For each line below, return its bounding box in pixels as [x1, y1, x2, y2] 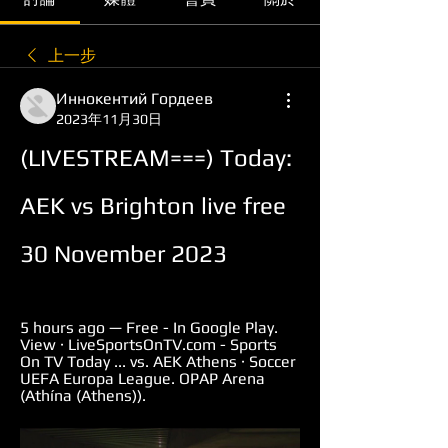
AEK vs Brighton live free [20, 192, 286, 219]
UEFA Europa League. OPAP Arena [20, 369, 265, 388]
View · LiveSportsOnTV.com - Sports [20, 335, 277, 354]
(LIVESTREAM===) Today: [20, 144, 292, 171]
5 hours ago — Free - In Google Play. [20, 318, 278, 337]
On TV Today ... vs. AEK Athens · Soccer [20, 352, 296, 371]
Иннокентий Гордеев [56, 89, 213, 108]
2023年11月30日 [56, 111, 162, 127]
